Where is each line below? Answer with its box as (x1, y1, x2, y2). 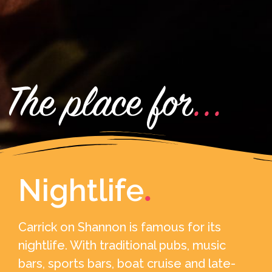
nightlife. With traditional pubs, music (18, 237, 226, 253)
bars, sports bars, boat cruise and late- (18, 256, 236, 271)
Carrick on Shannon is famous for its (18, 219, 221, 234)
